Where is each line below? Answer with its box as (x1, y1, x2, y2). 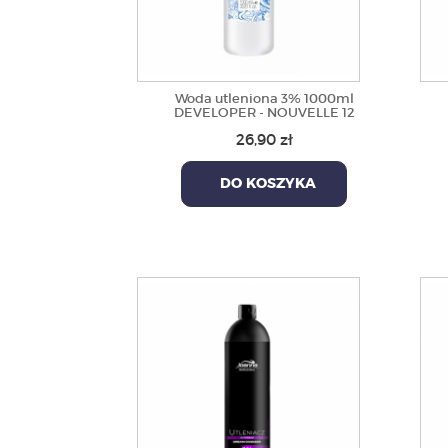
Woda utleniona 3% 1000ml (174, 90, 354, 107)
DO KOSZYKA (212, 177, 317, 191)
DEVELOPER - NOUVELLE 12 (173, 104, 355, 121)
